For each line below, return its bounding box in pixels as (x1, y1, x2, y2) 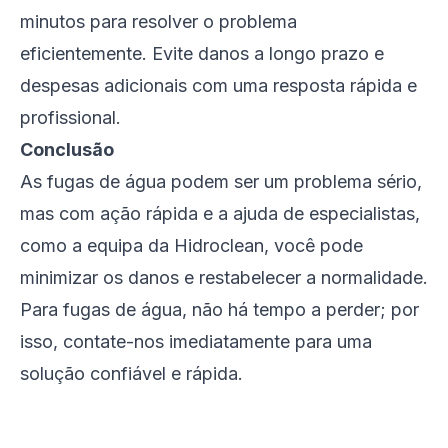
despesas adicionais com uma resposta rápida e (20, 75, 417, 96)
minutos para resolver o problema (20, 11, 297, 32)
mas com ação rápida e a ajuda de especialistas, (20, 203, 420, 224)
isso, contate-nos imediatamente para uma (20, 331, 372, 352)
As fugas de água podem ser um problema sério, (20, 171, 422, 192)
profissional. (20, 107, 121, 128)
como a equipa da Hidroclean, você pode (20, 235, 363, 256)
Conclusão (20, 139, 114, 160)
